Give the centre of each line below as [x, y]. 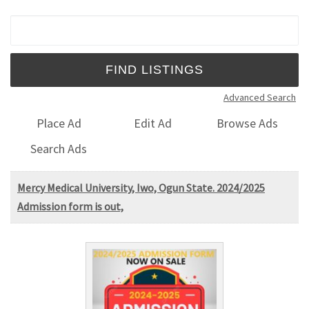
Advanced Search [260, 97]
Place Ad [59, 123]
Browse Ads [248, 123]
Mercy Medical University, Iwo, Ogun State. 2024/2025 [141, 187]
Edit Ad [153, 123]
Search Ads [59, 148]
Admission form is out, [70, 206]
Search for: [44, 23]
